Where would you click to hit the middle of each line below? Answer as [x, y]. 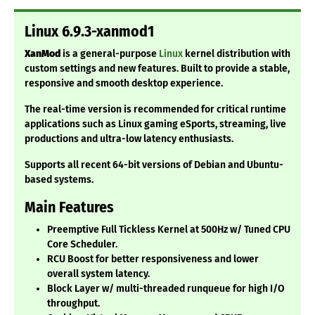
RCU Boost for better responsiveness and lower [153, 259]
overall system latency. [98, 274]
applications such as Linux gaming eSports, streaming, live [155, 124]
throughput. [73, 304]
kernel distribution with [237, 54]
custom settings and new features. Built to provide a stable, [157, 69]
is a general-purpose [110, 54]
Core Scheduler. [82, 245]
